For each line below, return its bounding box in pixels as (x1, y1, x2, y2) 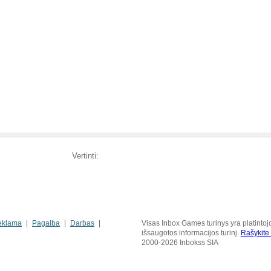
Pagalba (32, 219, 60, 227)
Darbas (70, 219, 94, 227)
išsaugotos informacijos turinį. (141, 229, 241, 237)
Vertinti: (72, 151, 99, 160)
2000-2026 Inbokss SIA (141, 238, 218, 247)
